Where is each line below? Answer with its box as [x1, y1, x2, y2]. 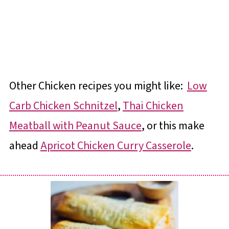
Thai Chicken [122, 98, 184, 114]
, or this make [141, 118, 204, 134]
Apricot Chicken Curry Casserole [40, 138, 191, 154]
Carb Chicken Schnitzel [9, 98, 118, 114]
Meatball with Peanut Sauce [9, 118, 142, 134]
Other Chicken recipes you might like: [9, 78, 187, 94]
